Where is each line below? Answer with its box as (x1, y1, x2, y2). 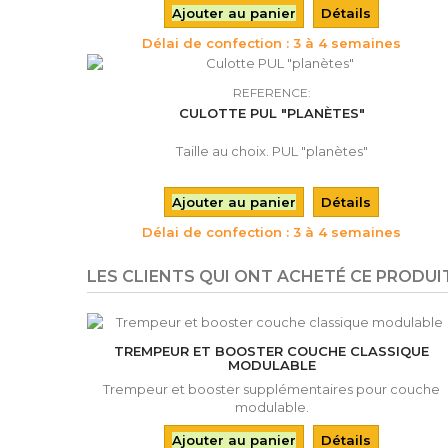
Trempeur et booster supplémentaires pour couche (103, 381, 441, 397)
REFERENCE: (232, 85, 311, 100)
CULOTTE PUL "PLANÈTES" (178, 105, 365, 121)
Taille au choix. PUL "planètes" (175, 143, 368, 159)
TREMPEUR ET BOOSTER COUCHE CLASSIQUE (114, 343, 430, 359)
